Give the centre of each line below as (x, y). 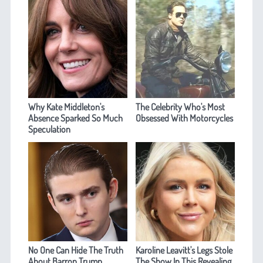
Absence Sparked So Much (75, 118)
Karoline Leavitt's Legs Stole (184, 250)
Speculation (49, 129)
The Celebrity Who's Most (181, 107)
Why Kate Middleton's (66, 107)
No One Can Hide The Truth (75, 250)
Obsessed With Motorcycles (185, 118)
